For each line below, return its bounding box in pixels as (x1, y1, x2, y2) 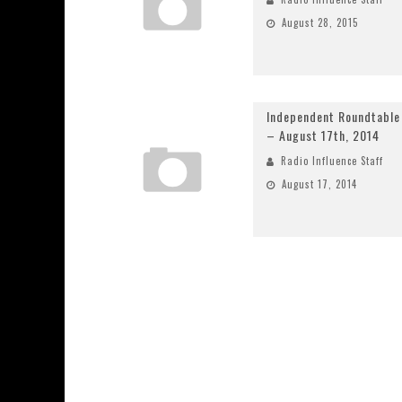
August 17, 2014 (282, 177, 357, 191)
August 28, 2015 (282, 15, 358, 30)
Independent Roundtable (267, 107, 400, 126)
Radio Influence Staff (281, 153, 383, 168)
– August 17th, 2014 (267, 126, 380, 144)
